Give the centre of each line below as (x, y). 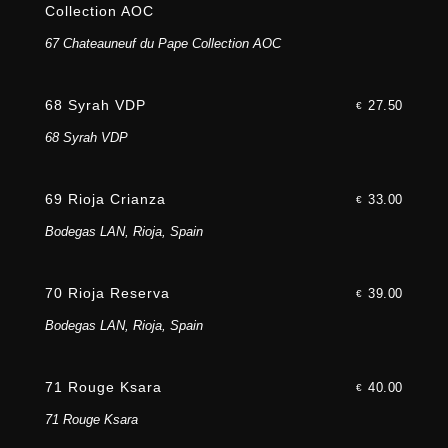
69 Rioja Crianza (105, 199)
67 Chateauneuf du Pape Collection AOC (162, 44)
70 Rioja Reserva (107, 293)
